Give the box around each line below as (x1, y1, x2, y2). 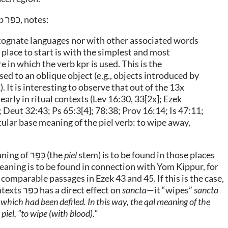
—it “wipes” (147, 184, 194, 195)
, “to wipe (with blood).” (14, 207, 97, 219)
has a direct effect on (38, 184, 122, 195)
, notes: (20, 13, 49, 25)
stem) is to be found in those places (77, 149, 215, 160)
